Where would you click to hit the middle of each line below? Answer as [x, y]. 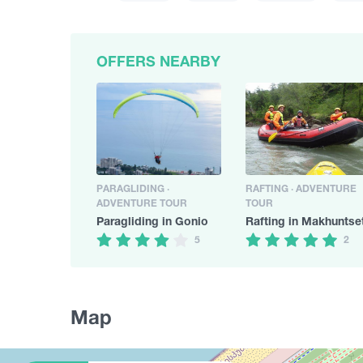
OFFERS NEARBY [158, 60]
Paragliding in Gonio [152, 220]
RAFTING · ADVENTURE [301, 188]
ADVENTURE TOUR [142, 203]
